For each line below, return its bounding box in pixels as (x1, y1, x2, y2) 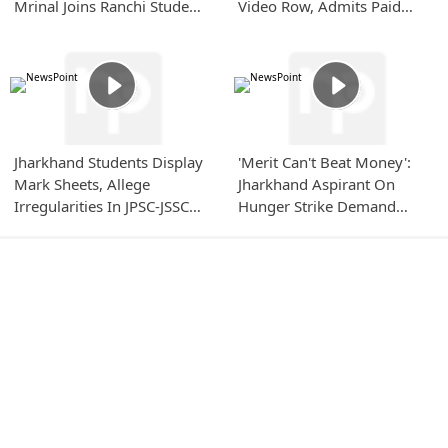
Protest (14, 18, 64, 39)
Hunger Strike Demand (238, 196, 397, 217)
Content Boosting (238, 18, 359, 39)
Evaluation (14, 218, 87, 239)
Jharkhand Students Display (14, 152, 204, 173)
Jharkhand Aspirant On (238, 174, 396, 195)
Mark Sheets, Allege (14, 174, 151, 195)
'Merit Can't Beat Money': (238, 152, 412, 173)
